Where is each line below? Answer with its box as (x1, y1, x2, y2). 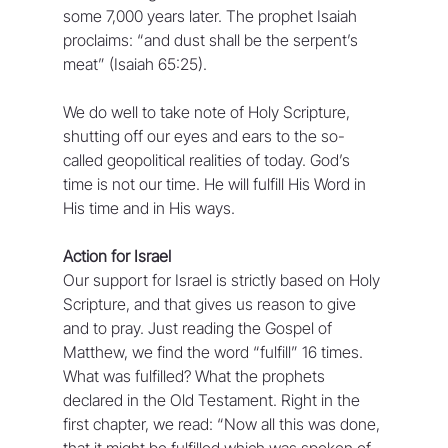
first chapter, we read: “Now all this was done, (62, 413, 384, 434)
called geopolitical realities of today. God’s (62, 149, 354, 170)
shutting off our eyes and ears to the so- (62, 125, 345, 146)
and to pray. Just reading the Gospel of (62, 317, 336, 338)
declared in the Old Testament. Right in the (62, 389, 364, 410)
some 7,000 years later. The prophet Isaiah (62, 5, 361, 26)
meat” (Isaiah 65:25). (62, 53, 207, 74)
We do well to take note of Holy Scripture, (62, 101, 354, 122)
